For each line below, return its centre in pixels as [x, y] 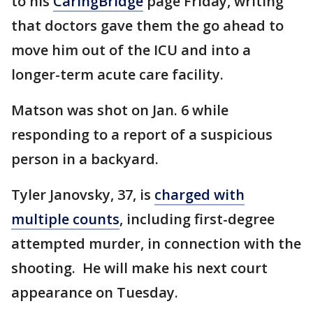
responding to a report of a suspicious [142, 135]
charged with [199, 195]
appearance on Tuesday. [96, 293]
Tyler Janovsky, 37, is [83, 195]
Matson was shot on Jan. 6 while [120, 110]
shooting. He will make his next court [139, 268]
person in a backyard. [87, 159]
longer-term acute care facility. [119, 75]
